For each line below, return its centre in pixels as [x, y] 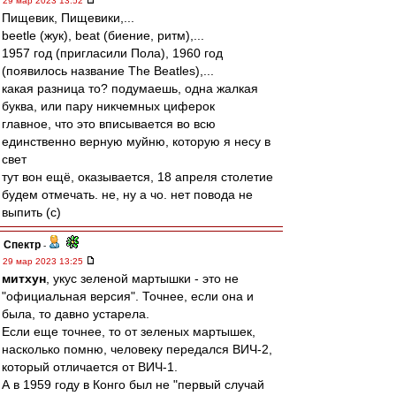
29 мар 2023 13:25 [44, 261]
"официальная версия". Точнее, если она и [128, 296]
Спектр [22, 245]
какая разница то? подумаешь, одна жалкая [130, 88]
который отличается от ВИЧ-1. [90, 367]
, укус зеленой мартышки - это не [142, 278]
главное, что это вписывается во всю [109, 124]
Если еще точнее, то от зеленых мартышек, [129, 331]
